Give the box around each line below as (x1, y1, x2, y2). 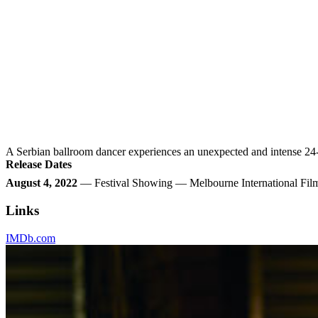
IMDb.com (6, 231, 55, 244)
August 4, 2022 (6, 177, 77, 190)
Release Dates (6, 158, 72, 171)
